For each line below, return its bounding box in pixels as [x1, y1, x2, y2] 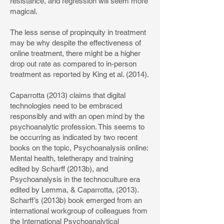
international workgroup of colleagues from [10, 206, 147, 215]
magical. [10, 7, 37, 15]
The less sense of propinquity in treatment [10, 28, 146, 36]
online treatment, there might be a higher [10, 49, 140, 57]
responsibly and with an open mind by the [10, 112, 144, 120]
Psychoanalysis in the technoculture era [10, 175, 140, 183]
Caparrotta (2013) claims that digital [10, 91, 125, 99]
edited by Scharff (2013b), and [10, 164, 108, 173]
